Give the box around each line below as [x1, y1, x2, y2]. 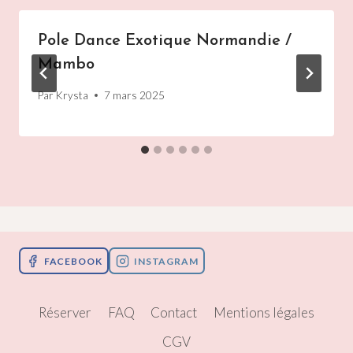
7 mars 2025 [104, 88, 165, 102]
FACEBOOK [43, 255, 102, 267]
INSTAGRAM [134, 255, 199, 267]
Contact [150, 304, 198, 321]
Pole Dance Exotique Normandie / [38, 33, 292, 49]
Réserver [39, 304, 92, 321]
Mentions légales [213, 304, 314, 321]
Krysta [56, 88, 89, 102]
